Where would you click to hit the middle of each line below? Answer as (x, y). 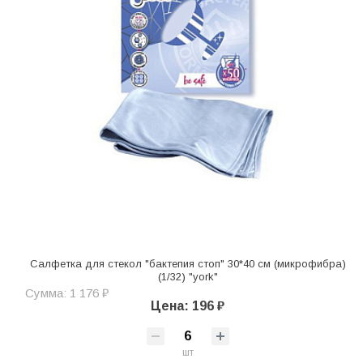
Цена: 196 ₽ (188, 305)
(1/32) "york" (188, 276)
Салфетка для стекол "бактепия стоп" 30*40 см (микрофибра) (188, 263)
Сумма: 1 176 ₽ (67, 293)
